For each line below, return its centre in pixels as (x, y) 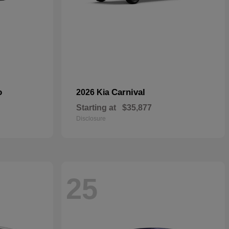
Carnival (128, 92)
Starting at (96, 108)
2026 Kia (94, 92)
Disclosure (91, 119)
